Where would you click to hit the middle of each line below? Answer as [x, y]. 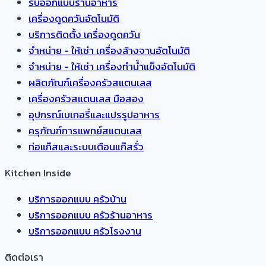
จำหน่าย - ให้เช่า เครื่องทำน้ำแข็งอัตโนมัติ [112, 66]
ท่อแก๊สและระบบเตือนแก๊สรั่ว [86, 146]
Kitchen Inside [38, 172]
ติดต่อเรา [24, 257]
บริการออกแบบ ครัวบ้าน [77, 199]
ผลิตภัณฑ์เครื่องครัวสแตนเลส [90, 82]
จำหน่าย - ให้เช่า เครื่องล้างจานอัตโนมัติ [109, 50]
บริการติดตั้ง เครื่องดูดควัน [84, 34]
